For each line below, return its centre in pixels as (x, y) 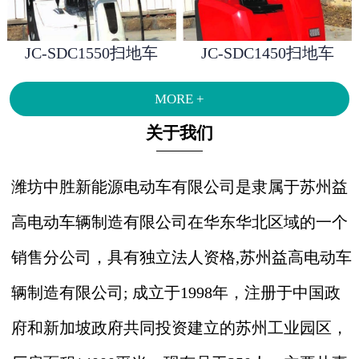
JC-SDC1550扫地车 (92, 53)
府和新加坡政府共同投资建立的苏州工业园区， (179, 327)
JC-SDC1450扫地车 (267, 53)
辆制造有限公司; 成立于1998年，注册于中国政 (175, 292)
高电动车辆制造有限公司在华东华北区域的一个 (179, 222)
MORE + (179, 99)
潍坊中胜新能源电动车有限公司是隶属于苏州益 (179, 186)
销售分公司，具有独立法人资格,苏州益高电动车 (181, 257)
